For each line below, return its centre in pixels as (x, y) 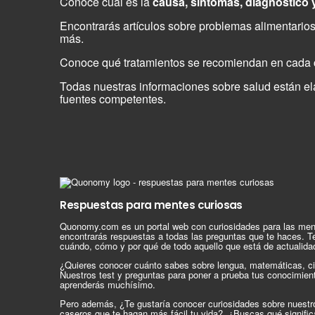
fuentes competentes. (113, 99)
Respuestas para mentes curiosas (151, 205)
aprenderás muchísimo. (108, 285)
